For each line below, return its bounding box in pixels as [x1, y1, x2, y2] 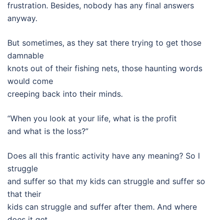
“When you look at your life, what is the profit [7, 113, 177, 123]
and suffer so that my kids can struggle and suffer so [7, 176, 205, 186]
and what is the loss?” [7, 126, 88, 136]
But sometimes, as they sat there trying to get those [7, 38, 201, 48]
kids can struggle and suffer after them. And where [7, 202, 197, 212]
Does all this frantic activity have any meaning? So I [7, 151, 200, 161]
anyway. [7, 13, 37, 23]
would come [7, 76, 53, 86]
